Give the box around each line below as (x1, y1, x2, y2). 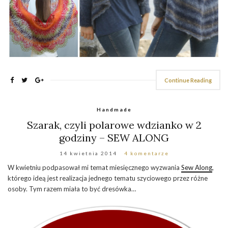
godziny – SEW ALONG (59, 131, 169, 145)
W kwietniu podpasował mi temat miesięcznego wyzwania (8, 163, 181, 172)
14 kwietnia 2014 (59, 150, 117, 157)
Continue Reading (164, 77, 212, 84)
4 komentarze (124, 150, 169, 157)
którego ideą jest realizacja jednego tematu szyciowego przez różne (8, 174, 208, 183)
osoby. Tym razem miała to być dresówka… (8, 185, 136, 193)
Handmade (96, 106, 132, 113)
